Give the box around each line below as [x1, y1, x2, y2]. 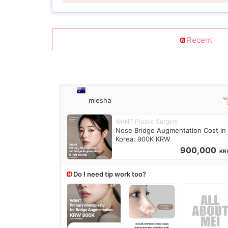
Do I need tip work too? [73, 170, 147, 178]
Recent [187, 35, 212, 45]
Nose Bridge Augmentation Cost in [116, 126, 226, 134]
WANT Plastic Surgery [116, 118, 179, 125]
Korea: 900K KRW [116, 135, 170, 143]
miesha [89, 96, 111, 105]
